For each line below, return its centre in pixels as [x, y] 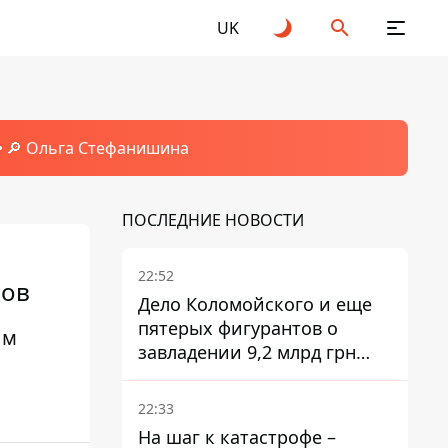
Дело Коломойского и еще [255, 304]
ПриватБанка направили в [255, 376]
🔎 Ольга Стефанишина [97, 148]
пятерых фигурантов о [238, 328]
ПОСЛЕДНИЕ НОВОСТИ [213, 220]
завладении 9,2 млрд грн [247, 352]
